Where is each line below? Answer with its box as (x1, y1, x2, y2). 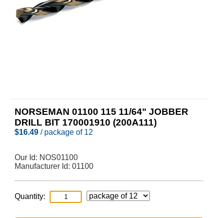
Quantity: (15, 192, 45, 200)
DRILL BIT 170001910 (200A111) (15, 117, 157, 127)
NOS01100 (39, 153, 78, 162)
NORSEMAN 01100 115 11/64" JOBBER (15, 107, 188, 117)
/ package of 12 (38, 128, 93, 136)
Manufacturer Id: (15, 162, 72, 170)
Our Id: (15, 153, 39, 162)
